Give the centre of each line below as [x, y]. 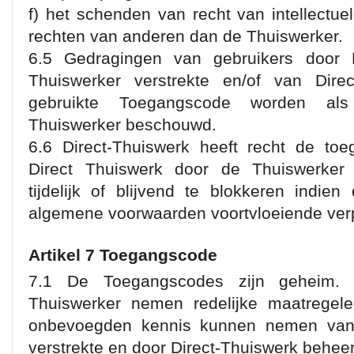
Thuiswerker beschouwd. [122, 124]
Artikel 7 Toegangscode [123, 255]
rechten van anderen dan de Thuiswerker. [186, 36]
